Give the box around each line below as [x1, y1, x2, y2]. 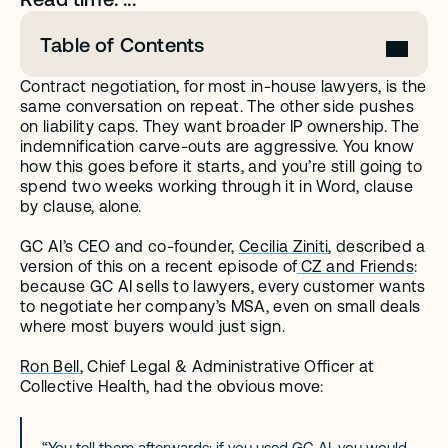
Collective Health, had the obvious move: [20, 377, 324, 396]
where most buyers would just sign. [20, 317, 285, 336]
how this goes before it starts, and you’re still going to [20, 157, 423, 176]
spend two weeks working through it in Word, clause [20, 177, 414, 196]
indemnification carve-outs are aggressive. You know [20, 137, 415, 156]
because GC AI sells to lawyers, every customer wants [20, 277, 426, 296]
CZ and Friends [297, 257, 414, 276]
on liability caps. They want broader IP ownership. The [20, 117, 420, 136]
